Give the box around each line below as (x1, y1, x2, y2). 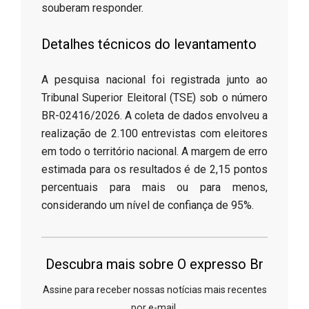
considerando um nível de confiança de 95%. (41, 199, 254, 212)
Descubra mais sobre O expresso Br (46, 256, 263, 273)
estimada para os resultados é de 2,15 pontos (41, 163, 268, 177)
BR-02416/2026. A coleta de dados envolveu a (41, 109, 268, 123)
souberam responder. (41, 1, 143, 15)
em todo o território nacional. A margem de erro (41, 145, 268, 159)
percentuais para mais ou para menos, (41, 181, 268, 195)
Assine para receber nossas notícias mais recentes (42, 284, 267, 296)
